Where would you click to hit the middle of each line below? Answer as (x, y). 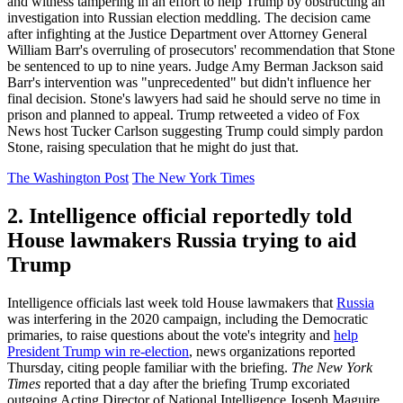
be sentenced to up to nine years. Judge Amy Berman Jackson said (195, 67)
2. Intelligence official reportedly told (179, 215)
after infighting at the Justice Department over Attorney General (187, 34)
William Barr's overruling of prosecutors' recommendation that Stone (201, 50)
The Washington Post (68, 178)
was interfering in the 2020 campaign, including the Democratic (188, 318)
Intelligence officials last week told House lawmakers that (172, 302)
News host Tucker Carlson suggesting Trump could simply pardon (195, 131)
